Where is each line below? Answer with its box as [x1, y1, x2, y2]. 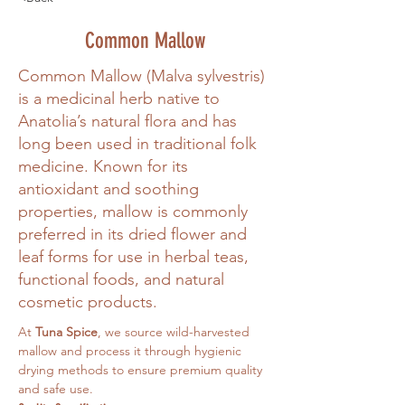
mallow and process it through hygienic [18, 343, 245, 359]
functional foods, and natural [18, 269, 224, 289]
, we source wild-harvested [98, 324, 253, 340]
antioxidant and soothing [18, 179, 199, 199]
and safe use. [18, 381, 93, 397]
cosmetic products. [18, 292, 157, 312]
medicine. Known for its [18, 156, 188, 176]
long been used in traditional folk [18, 134, 257, 154]
